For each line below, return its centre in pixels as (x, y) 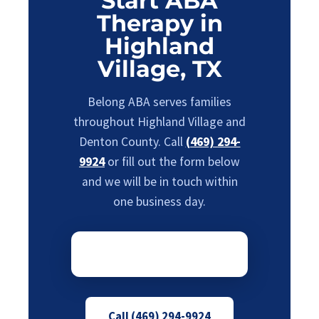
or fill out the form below (172, 162)
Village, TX (159, 69)
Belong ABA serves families (159, 102)
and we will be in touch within (159, 182)
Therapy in (159, 23)
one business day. (159, 202)
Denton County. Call (132, 142)
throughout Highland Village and (159, 122)
